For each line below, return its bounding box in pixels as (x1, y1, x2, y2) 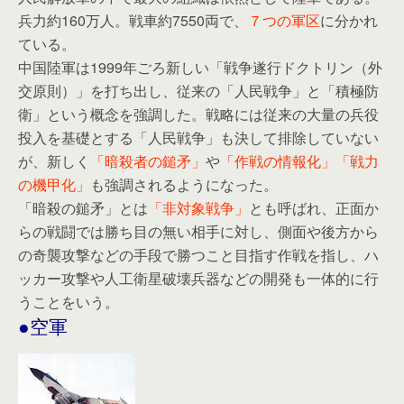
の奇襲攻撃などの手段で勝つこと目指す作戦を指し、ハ (18, 244, 379, 265)
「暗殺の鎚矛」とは (18, 197, 148, 218)
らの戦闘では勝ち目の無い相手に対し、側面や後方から (18, 221, 379, 242)
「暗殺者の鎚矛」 (90, 151, 206, 171)
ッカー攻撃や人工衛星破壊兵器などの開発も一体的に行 (18, 268, 379, 289)
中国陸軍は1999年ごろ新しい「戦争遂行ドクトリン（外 (18, 57, 382, 78)
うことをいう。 (18, 291, 119, 312)
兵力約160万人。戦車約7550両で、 (18, 10, 248, 31)
